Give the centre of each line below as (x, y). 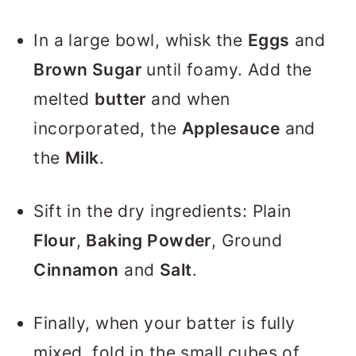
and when (188, 99)
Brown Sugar (88, 70)
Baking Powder (149, 241)
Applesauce (231, 129)
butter (120, 99)
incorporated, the (108, 129)
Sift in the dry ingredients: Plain (163, 211)
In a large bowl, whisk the (141, 41)
